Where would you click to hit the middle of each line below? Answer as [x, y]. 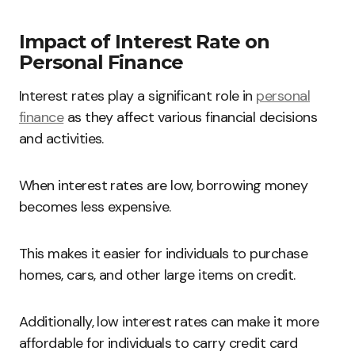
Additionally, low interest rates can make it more [169, 322]
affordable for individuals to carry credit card [158, 343]
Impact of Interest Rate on [145, 42]
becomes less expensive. [95, 207]
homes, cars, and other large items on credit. [157, 275]
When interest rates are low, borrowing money [164, 185]
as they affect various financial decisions [191, 117]
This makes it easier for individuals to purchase [164, 254]
